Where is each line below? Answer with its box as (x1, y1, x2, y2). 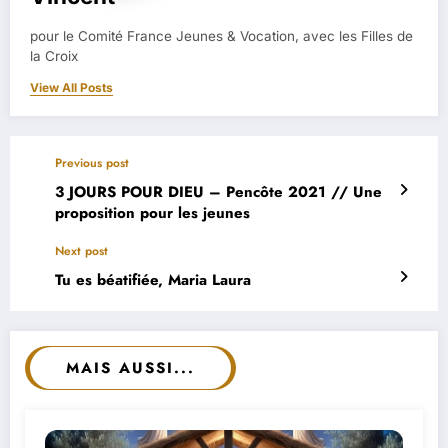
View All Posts (30, 79, 113, 95)
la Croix (30, 47, 78, 64)
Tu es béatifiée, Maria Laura (55, 268, 251, 291)
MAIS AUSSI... (66, 356, 195, 379)
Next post (55, 241, 108, 260)
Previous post (55, 153, 129, 172)
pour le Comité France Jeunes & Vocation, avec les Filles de (30, 27, 413, 44)
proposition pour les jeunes (55, 201, 250, 224)
